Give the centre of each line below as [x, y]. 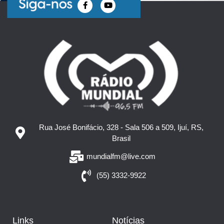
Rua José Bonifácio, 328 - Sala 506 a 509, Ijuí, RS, [121, 127]
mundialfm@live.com [121, 156]
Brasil [121, 138]
